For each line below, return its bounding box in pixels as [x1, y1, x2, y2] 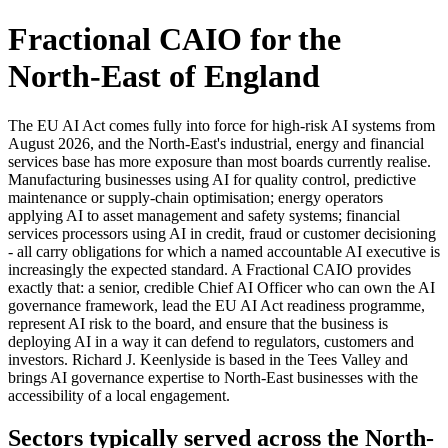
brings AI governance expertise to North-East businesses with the [8, 368, 418, 386]
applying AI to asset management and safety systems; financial [8, 206, 400, 224]
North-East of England [8, 58, 320, 95]
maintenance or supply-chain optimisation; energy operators [8, 188, 383, 206]
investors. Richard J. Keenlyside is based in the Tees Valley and [8, 350, 408, 368]
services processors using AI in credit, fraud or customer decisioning [8, 224, 436, 242]
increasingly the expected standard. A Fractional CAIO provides [8, 260, 411, 278]
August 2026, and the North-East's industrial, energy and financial [8, 134, 424, 152]
